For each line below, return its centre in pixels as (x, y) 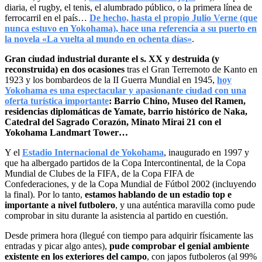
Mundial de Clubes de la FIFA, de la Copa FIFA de (99, 174)
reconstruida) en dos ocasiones (65, 70)
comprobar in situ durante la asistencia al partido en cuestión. (116, 216)
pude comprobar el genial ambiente (179, 246)
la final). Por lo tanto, (45, 195)
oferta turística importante (57, 101)
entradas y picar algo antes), (57, 246)
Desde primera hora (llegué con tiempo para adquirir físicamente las (129, 236)
